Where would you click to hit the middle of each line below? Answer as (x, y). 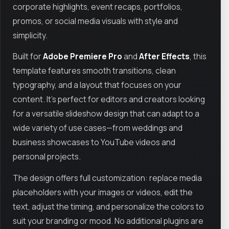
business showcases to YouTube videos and (94, 142)
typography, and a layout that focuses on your (97, 85)
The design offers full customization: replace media (107, 178)
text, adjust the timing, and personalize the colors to (108, 206)
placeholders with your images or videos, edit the (103, 192)
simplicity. (30, 35)
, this (198, 56)
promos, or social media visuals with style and (95, 21)
